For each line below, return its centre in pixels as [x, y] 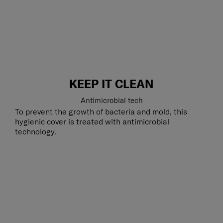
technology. [36, 131]
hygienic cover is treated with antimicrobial [92, 121]
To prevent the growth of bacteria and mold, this [101, 111]
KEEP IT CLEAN [111, 84]
